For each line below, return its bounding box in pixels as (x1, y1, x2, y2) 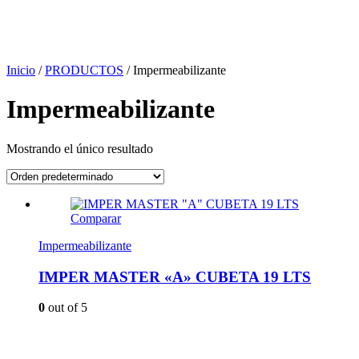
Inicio (6, 63, 35, 77)
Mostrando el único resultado (6, 141, 153, 155)
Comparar (71, 211, 121, 225)
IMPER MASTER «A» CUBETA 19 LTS (38, 268, 311, 285)
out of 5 (45, 301, 87, 315)
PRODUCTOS (45, 63, 123, 77)
